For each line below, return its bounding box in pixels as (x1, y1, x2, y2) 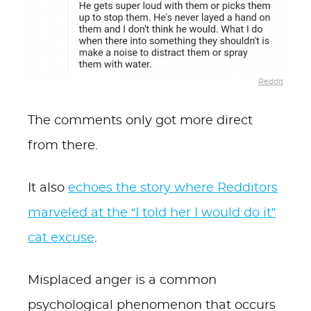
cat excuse (28, 232, 94, 244)
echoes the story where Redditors (68, 182, 278, 194)
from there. (28, 140, 98, 152)
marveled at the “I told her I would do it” (28, 207, 276, 219)
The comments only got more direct (28, 115, 253, 127)
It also (28, 182, 68, 194)
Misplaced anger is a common (28, 274, 217, 287)
